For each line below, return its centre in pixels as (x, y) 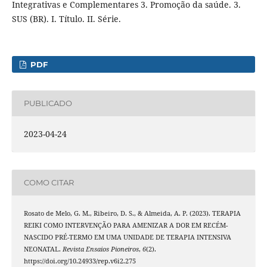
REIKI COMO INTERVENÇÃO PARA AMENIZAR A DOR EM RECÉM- (125, 225)
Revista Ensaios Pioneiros (100, 249)
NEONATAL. (43, 249)
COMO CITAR (49, 183)
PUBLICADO (48, 103)
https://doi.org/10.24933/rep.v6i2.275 (80, 261)
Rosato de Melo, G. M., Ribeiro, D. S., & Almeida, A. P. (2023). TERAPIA (132, 213)
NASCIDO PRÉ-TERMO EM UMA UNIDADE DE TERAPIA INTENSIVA (127, 237)
